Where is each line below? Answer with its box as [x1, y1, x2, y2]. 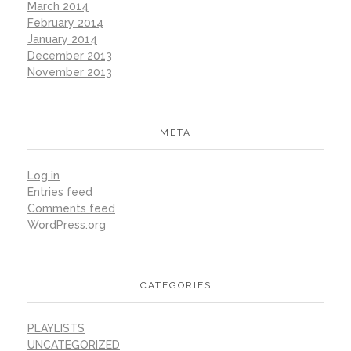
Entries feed [27, 185, 92, 198]
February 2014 [27, 16, 103, 29]
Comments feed [27, 201, 115, 215]
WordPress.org [27, 218, 106, 231]
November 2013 [27, 65, 112, 78]
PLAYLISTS [27, 322, 85, 335]
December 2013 [27, 49, 112, 62]
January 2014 [27, 32, 97, 45]
